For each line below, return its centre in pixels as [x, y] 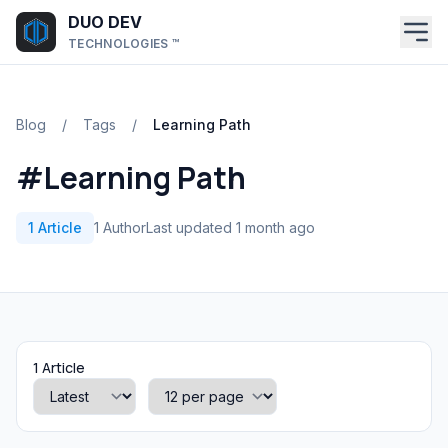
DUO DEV [105, 22]
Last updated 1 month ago [230, 227]
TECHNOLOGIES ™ [124, 43]
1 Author [120, 227]
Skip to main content [93, 19]
